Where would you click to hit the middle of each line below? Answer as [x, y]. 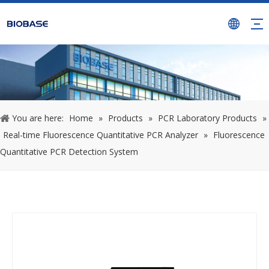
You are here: [38, 118]
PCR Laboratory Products [207, 118]
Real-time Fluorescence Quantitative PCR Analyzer [101, 135]
